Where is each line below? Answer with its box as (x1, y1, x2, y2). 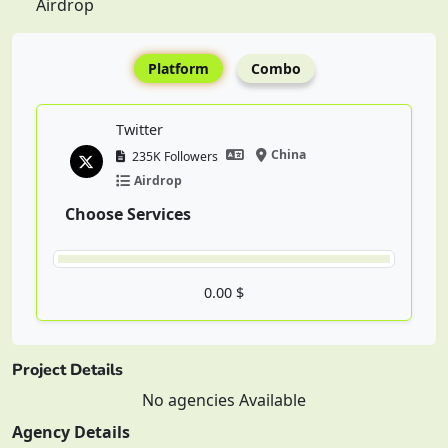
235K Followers (128, 147, 218, 165)
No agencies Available (142, 389, 306, 411)
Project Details (12, 359, 123, 381)
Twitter (115, 120, 163, 139)
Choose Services (65, 203, 191, 225)
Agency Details (12, 421, 130, 443)
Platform (147, 59, 209, 78)
